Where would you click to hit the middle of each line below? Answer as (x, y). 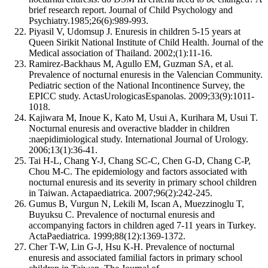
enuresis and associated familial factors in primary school (135, 257)
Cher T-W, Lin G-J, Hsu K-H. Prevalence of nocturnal (132, 246)
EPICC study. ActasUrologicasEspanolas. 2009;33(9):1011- (141, 96)
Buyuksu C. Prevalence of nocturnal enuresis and (122, 214)
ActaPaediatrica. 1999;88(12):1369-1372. (107, 236)
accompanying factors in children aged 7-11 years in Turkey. (142, 225)
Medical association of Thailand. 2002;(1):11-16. (121, 53)
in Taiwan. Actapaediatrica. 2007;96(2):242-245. (121, 193)
